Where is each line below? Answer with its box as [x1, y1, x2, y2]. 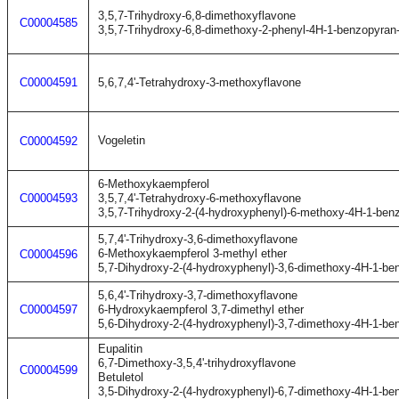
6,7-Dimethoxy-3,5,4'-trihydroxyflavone [98, 356, 296, 370]
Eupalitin [98, 342, 142, 355]
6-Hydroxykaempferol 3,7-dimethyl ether [98, 303, 304, 316]
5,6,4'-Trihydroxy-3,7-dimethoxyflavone [98, 289, 297, 302]
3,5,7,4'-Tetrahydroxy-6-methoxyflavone [98, 191, 301, 205]
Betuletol [98, 370, 143, 384]
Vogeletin [98, 134, 145, 147]
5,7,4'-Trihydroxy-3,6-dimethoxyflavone [98, 232, 297, 246]
